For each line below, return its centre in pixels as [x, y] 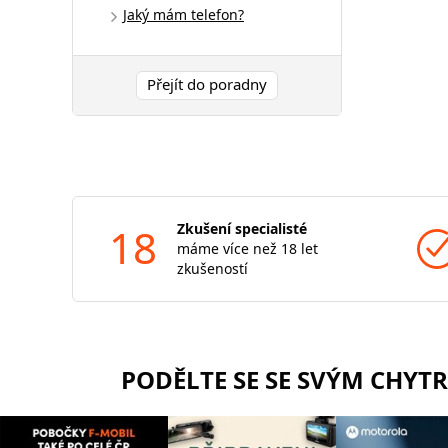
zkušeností [212, 268]
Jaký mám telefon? [183, 14]
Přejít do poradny [207, 83]
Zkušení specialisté [242, 228]
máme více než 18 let [247, 248]
